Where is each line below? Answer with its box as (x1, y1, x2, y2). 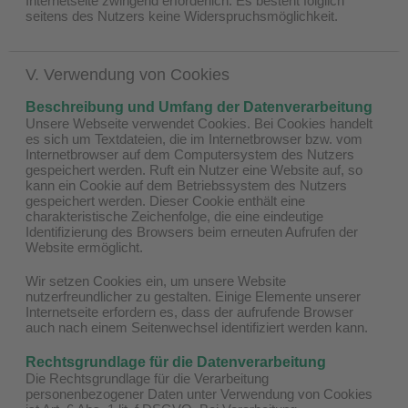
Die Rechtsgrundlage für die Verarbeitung (25, 370, 269, 386)
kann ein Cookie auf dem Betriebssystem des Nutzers (25, 177, 347, 193)
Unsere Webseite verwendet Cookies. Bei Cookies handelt (25, 115, 372, 131)
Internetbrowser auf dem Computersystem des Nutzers (25, 146, 354, 162)
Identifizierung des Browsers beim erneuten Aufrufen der (25, 223, 358, 240)
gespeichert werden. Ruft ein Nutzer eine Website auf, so (25, 161, 362, 178)
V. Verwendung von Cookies (25, 65, 229, 84)
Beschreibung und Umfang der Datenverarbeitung (25, 98, 372, 115)
